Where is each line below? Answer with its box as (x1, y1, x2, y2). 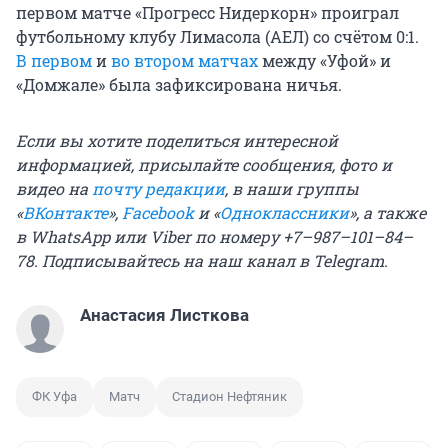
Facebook (122, 202, 194, 224)
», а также (349, 202, 426, 224)
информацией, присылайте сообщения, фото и (16, 154, 392, 176)
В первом (16, 50, 92, 72)
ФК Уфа (32, 389, 77, 405)
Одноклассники (220, 202, 349, 224)
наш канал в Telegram (207, 250, 384, 272)
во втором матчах (111, 50, 258, 72)
